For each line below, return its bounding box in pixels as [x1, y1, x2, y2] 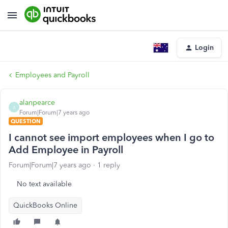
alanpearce [19, 98, 55, 107]
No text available [17, 180, 72, 188]
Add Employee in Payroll [9, 144, 123, 156]
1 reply [97, 161, 120, 169]
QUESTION [11, 118, 41, 125]
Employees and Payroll [15, 71, 90, 79]
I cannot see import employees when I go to [9, 131, 214, 144]
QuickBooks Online [13, 201, 77, 210]
